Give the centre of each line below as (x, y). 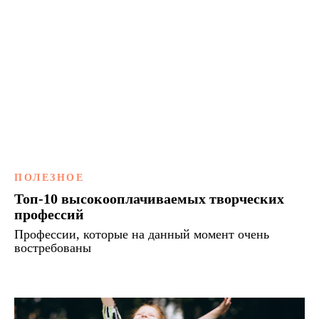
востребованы (53, 247)
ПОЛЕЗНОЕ (49, 177)
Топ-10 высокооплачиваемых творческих (149, 198)
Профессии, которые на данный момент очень (142, 234)
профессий (49, 214)
